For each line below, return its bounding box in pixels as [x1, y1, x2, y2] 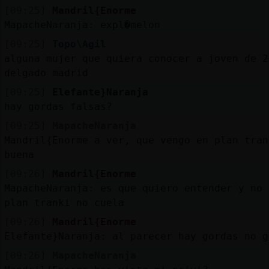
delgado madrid [4, 67, 88, 79]
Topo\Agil [52, 38, 106, 50]
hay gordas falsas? [4, 100, 112, 112]
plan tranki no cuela [4, 196, 124, 208]
